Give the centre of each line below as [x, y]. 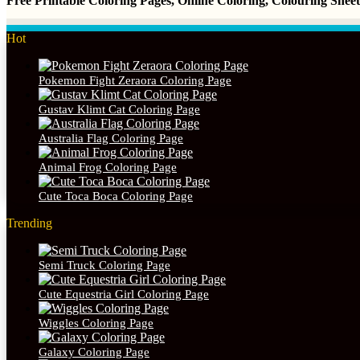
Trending [29, 223]
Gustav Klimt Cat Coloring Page [119, 110]
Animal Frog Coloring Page [108, 168]
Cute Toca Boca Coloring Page [116, 196]
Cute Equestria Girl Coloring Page [124, 295]
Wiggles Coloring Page [96, 323]
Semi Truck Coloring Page [104, 266]
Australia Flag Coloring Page [111, 139]
